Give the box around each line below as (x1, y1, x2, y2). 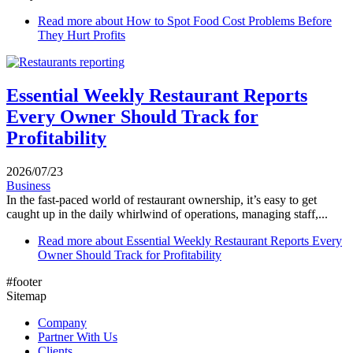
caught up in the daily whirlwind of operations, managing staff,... (6, 206, 328, 221)
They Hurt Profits (38, 28, 125, 43)
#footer (6, 274, 42, 288)
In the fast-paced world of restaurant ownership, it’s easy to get (6, 192, 317, 206)
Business (6, 178, 50, 192)
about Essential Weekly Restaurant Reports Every (92, 233, 342, 247)
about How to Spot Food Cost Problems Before (92, 14, 332, 28)
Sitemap (6, 288, 46, 303)
